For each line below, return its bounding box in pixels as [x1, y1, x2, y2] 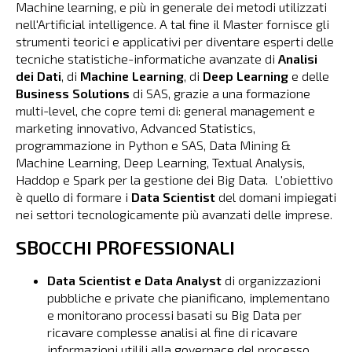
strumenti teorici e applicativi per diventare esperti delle [16, 34, 334, 49]
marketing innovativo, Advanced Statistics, [16, 120, 255, 136]
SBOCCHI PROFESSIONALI [16, 236, 235, 259]
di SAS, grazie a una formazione [130, 86, 310, 101]
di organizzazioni [225, 273, 321, 288]
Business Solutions [16, 86, 130, 101]
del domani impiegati [215, 189, 336, 205]
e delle [291, 68, 329, 84]
